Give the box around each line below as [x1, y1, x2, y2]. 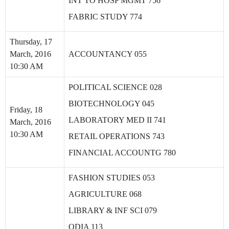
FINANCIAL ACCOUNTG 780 [68, 148, 176, 157]
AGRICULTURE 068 [68, 190, 142, 198]
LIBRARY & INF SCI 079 [68, 206, 157, 215]
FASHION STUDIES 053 [68, 173, 155, 182]
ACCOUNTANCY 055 [68, 50, 147, 58]
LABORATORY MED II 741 [68, 116, 166, 124]
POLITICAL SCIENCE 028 [68, 83, 162, 91]
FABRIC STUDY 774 [68, 12, 142, 21]
